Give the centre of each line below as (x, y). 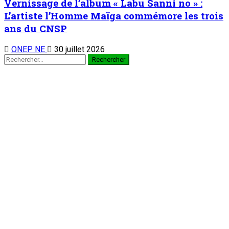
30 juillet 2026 (78, 49)
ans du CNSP (36, 29)
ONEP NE (29, 49)
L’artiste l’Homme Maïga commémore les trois (114, 16)
